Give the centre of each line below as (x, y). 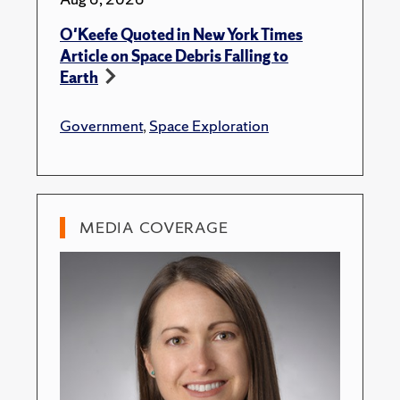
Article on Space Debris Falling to (174, 56)
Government (101, 125)
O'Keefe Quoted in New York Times (181, 34)
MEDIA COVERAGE (154, 227)
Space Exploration (209, 125)
